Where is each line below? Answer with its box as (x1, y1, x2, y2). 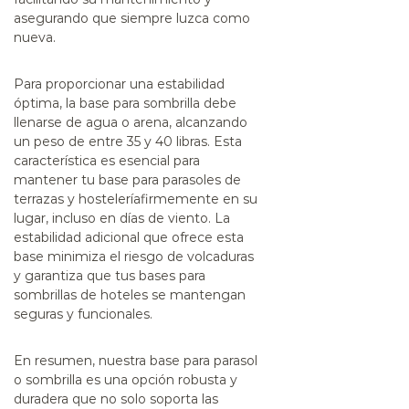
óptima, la (14, 94, 79, 111)
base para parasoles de (99, 171, 241, 188)
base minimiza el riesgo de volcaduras (14, 247, 254, 265)
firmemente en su (141, 190, 257, 207)
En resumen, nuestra (14, 351, 150, 369)
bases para (139, 267, 205, 284)
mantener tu (14, 171, 99, 188)
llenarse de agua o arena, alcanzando (14, 113, 247, 131)
